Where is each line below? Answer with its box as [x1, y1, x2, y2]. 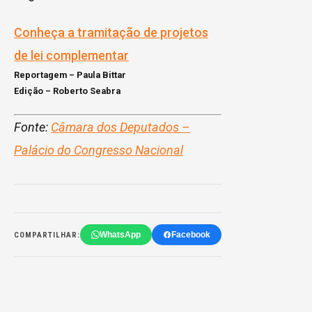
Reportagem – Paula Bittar [14, 70, 126, 81]
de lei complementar [14, 48, 129, 63]
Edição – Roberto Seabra [14, 86, 120, 97]
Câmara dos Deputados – [51, 120, 190, 135]
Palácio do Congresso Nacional [14, 143, 183, 158]
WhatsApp [100, 230, 141, 240]
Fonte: [14, 120, 51, 135]
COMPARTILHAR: [14, 230, 80, 240]
